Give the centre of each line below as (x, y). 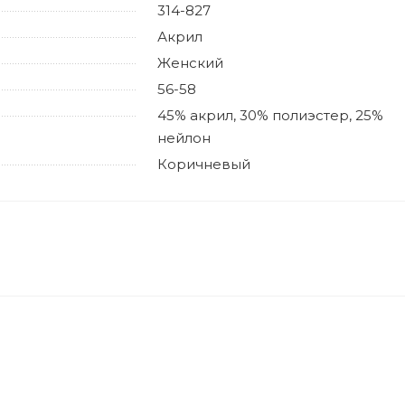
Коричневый (204, 164)
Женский (190, 63)
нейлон (184, 138)
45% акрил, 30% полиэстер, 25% (270, 115)
